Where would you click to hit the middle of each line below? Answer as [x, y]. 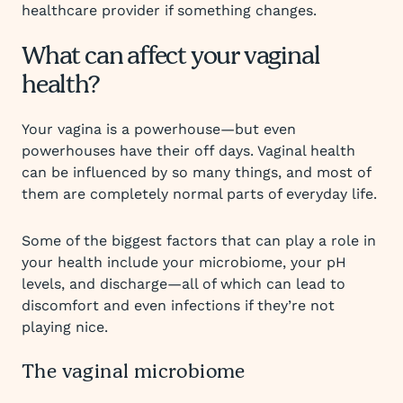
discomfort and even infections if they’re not [178, 305]
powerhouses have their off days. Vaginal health [188, 151]
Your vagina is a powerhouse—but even [159, 129]
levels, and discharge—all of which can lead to [184, 284]
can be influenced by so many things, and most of [196, 172]
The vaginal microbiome [134, 372]
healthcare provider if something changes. [169, 10]
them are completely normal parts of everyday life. [199, 194]
